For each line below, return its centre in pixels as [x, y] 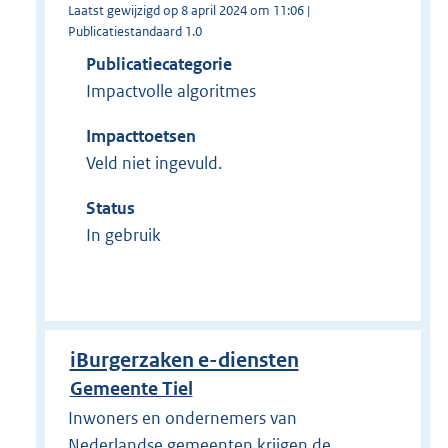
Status [110, 208]
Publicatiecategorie [158, 64]
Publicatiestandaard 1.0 [134, 32]
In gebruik [123, 235]
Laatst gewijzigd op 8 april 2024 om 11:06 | [188, 11]
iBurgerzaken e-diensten [184, 361]
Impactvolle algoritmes [170, 91]
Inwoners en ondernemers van [182, 418]
